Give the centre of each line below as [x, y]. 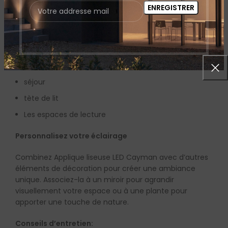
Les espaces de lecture [65, 115]
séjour [35, 82]
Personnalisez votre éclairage [71, 136]
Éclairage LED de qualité [68, 7]
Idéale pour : [38, 45]
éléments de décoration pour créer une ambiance [105, 169]
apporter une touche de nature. [72, 202]
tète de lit [41, 98]
